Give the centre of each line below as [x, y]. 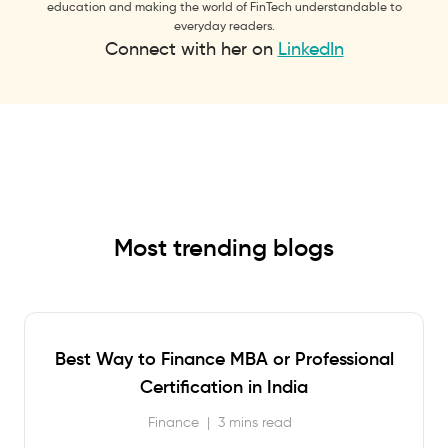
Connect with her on [188, 49]
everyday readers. [224, 25]
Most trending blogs [224, 248]
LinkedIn [310, 49]
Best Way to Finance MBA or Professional [224, 359]
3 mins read [255, 422]
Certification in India [224, 387]
